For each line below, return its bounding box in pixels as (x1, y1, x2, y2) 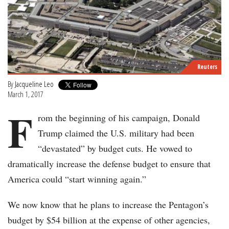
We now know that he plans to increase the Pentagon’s (8, 198, 209, 211)
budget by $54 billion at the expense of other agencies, (8, 214, 210, 226)
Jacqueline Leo (15, 79, 54, 89)
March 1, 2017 (8, 89, 43, 100)
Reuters (197, 62, 217, 72)
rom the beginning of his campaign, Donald (38, 111, 200, 124)
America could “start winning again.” (8, 173, 146, 186)
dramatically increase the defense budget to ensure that (8, 157, 211, 170)
